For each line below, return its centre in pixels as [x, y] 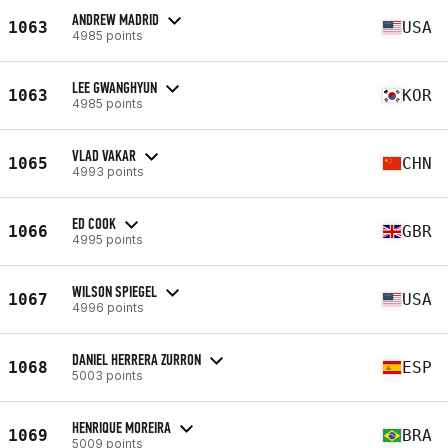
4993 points [108, 171]
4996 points [108, 307]
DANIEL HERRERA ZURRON [136, 359]
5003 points [107, 375]
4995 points [107, 239]
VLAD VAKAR [104, 155]
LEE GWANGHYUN [114, 87]
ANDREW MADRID [115, 19]
